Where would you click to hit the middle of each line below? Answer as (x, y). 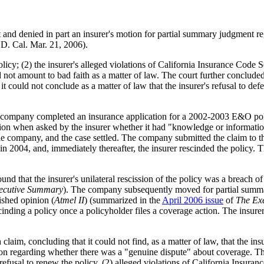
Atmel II (69, 200)
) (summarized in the (123, 200)
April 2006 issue (193, 200)
